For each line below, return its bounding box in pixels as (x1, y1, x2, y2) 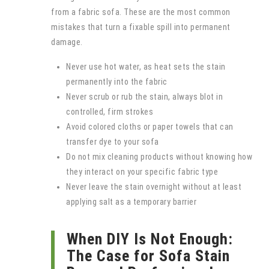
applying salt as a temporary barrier (66, 196, 196, 207)
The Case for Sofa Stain (67, 246, 230, 265)
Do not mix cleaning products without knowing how (66, 151, 252, 162)
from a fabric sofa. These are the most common (51, 7, 231, 17)
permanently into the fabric (66, 76, 168, 86)
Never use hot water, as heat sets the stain (66, 61, 226, 71)
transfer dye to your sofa (66, 136, 159, 147)
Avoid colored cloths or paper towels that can (66, 121, 234, 131)
